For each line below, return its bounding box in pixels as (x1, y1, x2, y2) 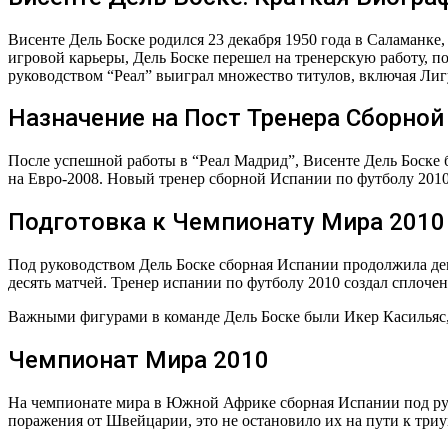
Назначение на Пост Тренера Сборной (8, 104, 444, 133)
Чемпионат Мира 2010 (8, 346, 269, 375)
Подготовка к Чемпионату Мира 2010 (8, 208, 445, 237)
